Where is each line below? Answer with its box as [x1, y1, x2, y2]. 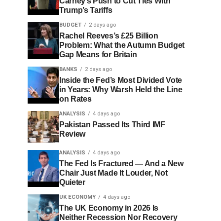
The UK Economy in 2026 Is [59, 204, 158, 212]
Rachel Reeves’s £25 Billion [59, 32, 158, 40]
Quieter [59, 178, 85, 186]
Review [59, 130, 86, 138]
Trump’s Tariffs [59, 6, 112, 14]
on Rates [59, 95, 92, 103]
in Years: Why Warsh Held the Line [59, 85, 183, 94]
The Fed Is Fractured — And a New [59, 159, 184, 168]
